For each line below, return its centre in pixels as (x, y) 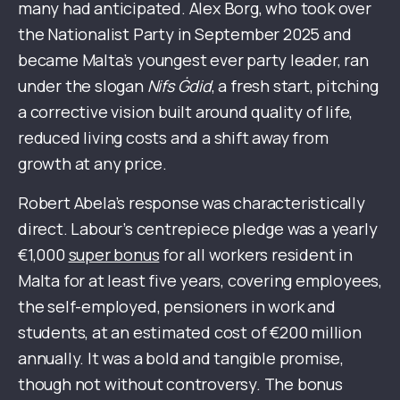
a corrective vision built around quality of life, (186, 112)
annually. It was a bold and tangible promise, (181, 358)
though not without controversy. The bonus (180, 384)
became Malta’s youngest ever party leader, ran (193, 60)
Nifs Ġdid (179, 86)
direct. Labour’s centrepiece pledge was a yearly (198, 229)
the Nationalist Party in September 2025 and (185, 34)
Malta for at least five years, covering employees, (200, 281)
